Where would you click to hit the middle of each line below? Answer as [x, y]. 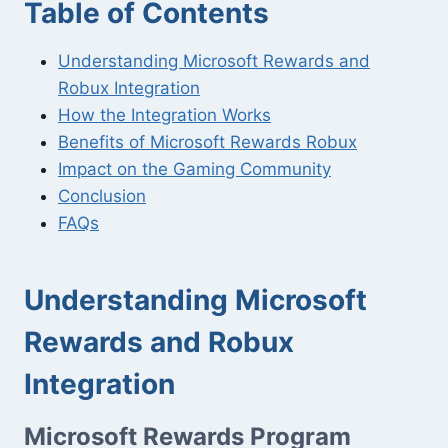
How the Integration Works [164, 115]
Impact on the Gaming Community [194, 169]
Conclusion [102, 196]
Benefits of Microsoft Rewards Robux [207, 142]
